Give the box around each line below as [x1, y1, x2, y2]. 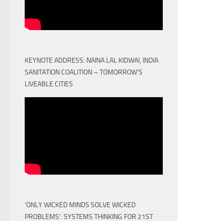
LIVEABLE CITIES [25, 79, 73, 88]
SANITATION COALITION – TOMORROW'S [25, 68, 143, 76]
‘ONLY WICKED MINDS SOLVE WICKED [25, 201, 136, 209]
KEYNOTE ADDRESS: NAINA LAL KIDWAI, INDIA [25, 56, 158, 65]
